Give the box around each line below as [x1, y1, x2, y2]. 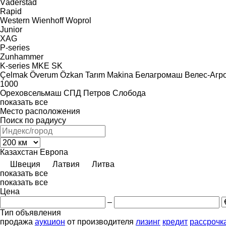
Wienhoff [32, 16, 64, 25]
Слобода [112, 88, 146, 97]
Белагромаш [135, 70, 183, 79]
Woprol [66, 16, 91, 25]
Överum [30, 70, 58, 79]
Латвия [52, 159, 80, 168]
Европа [40, 147, 68, 156]
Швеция [10, 159, 40, 168]
